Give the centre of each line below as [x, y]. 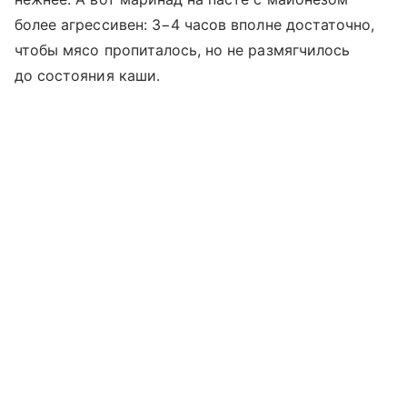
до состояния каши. [87, 75]
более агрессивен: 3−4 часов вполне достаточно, [195, 24]
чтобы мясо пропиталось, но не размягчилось [183, 50]
